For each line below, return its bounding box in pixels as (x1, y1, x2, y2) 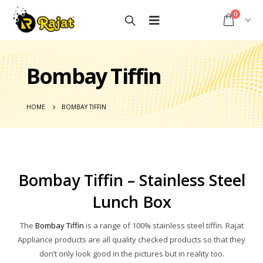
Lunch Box (92, 191, 171, 213)
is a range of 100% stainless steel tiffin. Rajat (83, 220, 244, 231)
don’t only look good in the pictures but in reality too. (39, 248, 224, 259)
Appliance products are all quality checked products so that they (18, 234, 245, 245)
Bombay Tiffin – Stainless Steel (18, 169, 245, 191)
